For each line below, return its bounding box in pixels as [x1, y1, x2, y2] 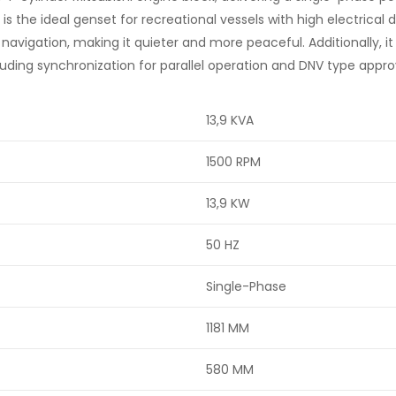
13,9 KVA [206, 110, 254, 129]
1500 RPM [206, 152, 261, 171]
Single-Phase [206, 277, 286, 295]
